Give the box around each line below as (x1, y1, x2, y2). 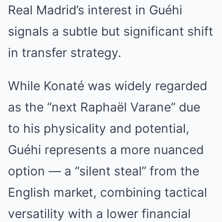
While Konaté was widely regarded (8, 78, 207, 93)
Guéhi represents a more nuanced (8, 142, 204, 157)
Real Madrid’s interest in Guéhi (8, 2, 182, 17)
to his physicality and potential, (8, 121, 189, 136)
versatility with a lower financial (8, 206, 191, 221)
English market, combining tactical (8, 185, 207, 200)
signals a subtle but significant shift (8, 24, 213, 39)
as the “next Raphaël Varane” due (8, 100, 200, 114)
